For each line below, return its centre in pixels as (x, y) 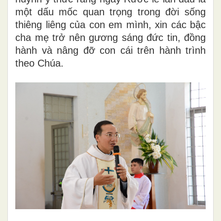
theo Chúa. (39, 63)
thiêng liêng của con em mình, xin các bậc (110, 24)
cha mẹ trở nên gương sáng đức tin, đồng (110, 37)
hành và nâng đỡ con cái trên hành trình (110, 50)
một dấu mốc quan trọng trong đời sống (110, 12)
